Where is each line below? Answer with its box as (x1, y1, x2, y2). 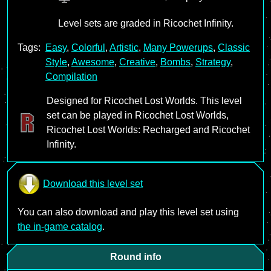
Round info (109, 252, 162, 262)
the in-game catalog (18, 221, 102, 232)
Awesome (71, 57, 114, 67)
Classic (218, 42, 250, 53)
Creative (119, 57, 155, 67)
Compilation (45, 71, 97, 82)
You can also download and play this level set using (18, 207, 239, 217)
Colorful (71, 42, 105, 53)
